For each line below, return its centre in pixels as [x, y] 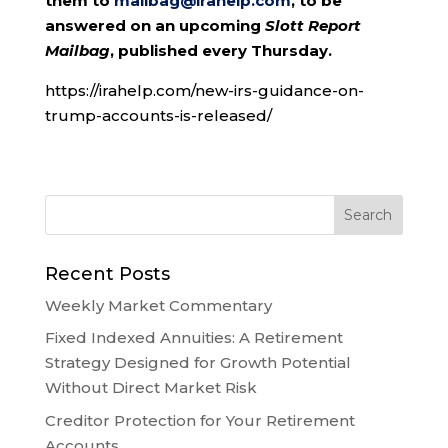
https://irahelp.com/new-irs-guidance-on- [204, 90]
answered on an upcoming [154, 25]
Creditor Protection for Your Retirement [199, 420]
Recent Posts [107, 273]
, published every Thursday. [220, 50]
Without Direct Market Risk [150, 388]
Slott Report [312, 25]
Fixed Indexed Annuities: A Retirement [193, 338]
